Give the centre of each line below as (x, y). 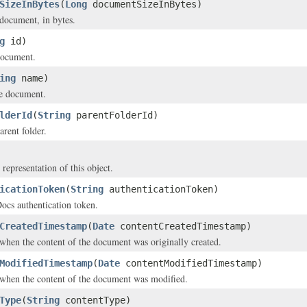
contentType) (95, 300)
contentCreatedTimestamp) (183, 226)
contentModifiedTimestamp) (191, 263)
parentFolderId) (114, 115)
